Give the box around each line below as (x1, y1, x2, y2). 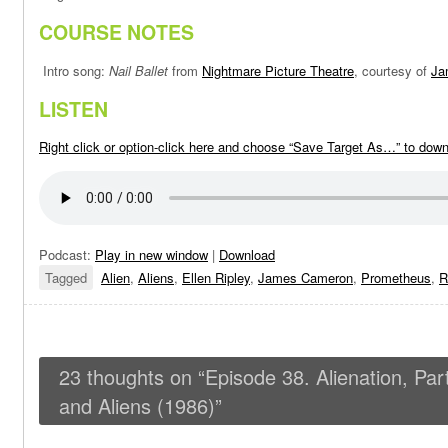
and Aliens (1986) (59, 390, 215, 420)
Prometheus (361, 268, 431, 287)
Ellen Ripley (182, 268, 250, 287)
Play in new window (95, 245, 208, 264)
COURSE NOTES (39, 18, 194, 47)
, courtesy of (354, 60, 431, 80)
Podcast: (39, 245, 95, 264)
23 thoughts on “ (59, 361, 205, 391)
